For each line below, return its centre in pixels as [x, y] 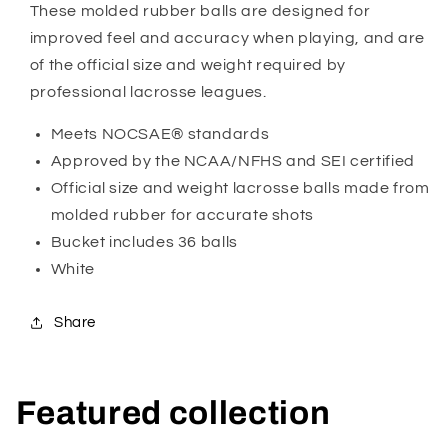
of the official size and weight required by [187, 64]
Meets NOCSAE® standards [160, 134]
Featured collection [173, 412]
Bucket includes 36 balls [144, 242]
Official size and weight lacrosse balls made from [240, 188]
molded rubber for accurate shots [182, 215]
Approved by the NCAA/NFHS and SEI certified [232, 161]
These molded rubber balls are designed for [200, 10]
